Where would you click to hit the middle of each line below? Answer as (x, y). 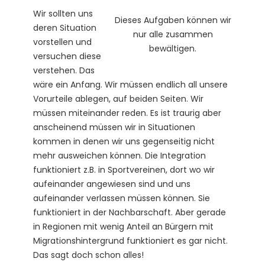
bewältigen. (173, 48)
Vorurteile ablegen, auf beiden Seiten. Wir (118, 98)
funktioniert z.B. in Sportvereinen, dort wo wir (124, 169)
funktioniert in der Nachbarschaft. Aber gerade (130, 212)
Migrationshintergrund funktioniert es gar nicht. (130, 240)
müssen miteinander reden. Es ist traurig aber (127, 113)
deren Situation (65, 28)
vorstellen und (62, 42)
